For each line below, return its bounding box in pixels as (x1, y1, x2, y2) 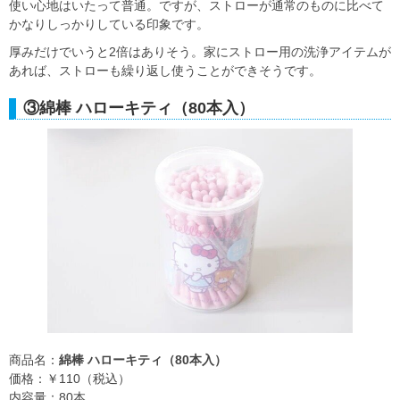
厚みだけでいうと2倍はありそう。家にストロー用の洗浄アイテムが (9, 45, 391, 60)
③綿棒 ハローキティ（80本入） (23, 99, 254, 118)
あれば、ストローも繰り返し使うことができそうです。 (9, 63, 321, 79)
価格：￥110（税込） (9, 371, 130, 386)
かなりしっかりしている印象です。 (9, 17, 209, 32)
